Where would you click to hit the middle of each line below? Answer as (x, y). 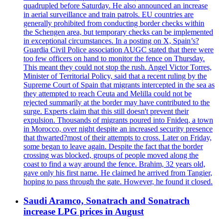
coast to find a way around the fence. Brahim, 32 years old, (114, 164)
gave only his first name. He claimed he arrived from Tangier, (118, 173)
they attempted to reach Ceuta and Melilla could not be (108, 94)
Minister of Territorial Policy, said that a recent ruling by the (115, 76)
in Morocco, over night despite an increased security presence (118, 129)
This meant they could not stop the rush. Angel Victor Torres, (118, 67)
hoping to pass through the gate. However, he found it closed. (118, 182)
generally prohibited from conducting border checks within (114, 23)
